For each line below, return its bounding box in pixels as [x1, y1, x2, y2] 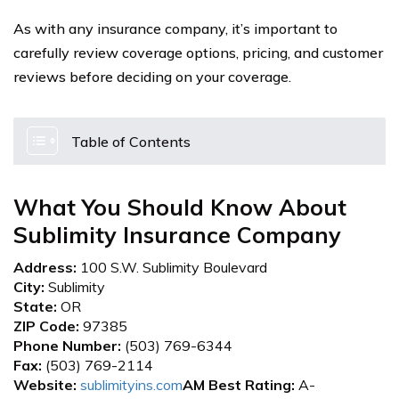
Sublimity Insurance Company [13, 221, 341, 248]
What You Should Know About [13, 193, 346, 221]
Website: [13, 376, 77, 394]
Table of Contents [71, 133, 191, 151]
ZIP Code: [13, 317, 79, 335]
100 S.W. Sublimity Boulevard [77, 258, 267, 276]
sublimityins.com [80, 376, 183, 394]
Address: [13, 258, 77, 276]
